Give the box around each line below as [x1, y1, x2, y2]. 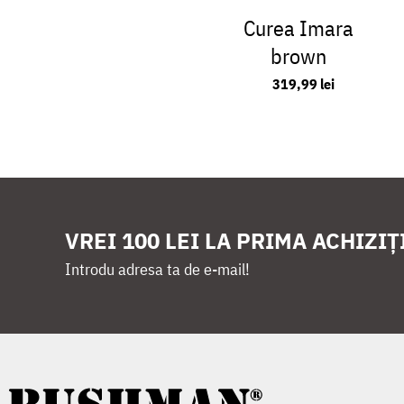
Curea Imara [243, 14, 353, 42]
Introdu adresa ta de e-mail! [65, 259, 250, 280]
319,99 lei [271, 75, 335, 93]
